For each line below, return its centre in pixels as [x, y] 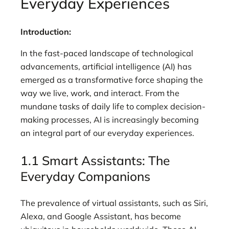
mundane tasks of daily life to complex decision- [113, 107]
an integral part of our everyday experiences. [107, 133]
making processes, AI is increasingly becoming [110, 120]
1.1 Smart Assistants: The [95, 160]
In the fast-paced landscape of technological [107, 53]
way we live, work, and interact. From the [100, 93]
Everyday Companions [85, 176]
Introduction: [46, 31]
